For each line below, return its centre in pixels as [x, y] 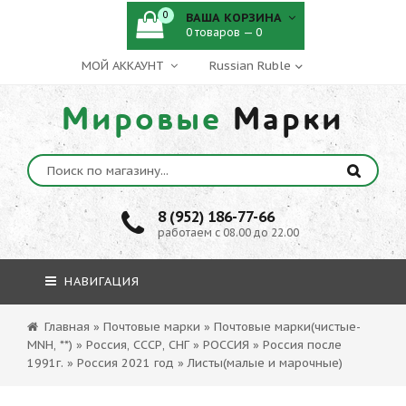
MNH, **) [50, 345]
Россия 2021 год [126, 363]
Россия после [302, 345]
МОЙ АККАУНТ [124, 66]
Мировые [142, 120]
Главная [67, 327]
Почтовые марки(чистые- [287, 327]
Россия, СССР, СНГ [138, 345]
